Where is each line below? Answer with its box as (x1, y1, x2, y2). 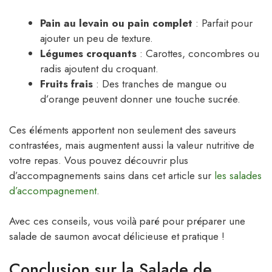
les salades (214, 168, 262, 183)
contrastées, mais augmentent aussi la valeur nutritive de (9, 137, 254, 152)
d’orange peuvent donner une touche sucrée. (40, 92, 240, 107)
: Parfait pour (192, 16, 253, 31)
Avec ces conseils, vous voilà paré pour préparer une (9, 214, 245, 229)
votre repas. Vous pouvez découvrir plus (9, 152, 188, 168)
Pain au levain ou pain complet (40, 16, 192, 31)
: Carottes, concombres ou (137, 46, 259, 61)
